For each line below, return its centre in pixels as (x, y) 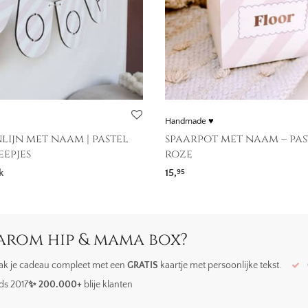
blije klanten (108, 285)
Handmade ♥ (189, 121)
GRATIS (142, 266)
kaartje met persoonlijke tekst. (219, 266)
